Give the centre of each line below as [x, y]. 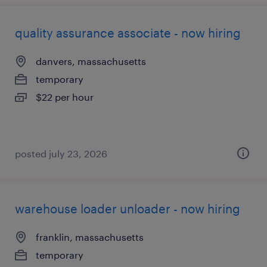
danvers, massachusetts [91, 61]
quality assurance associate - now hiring [128, 33]
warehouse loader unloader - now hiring [128, 209]
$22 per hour [65, 97]
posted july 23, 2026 [61, 153]
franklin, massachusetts [90, 237]
